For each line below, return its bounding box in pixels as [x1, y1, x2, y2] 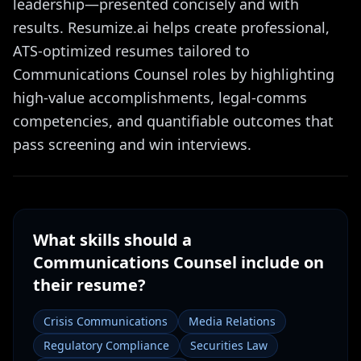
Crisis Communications [44, 313, 168, 329]
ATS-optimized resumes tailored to [13, 41, 250, 60]
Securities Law [190, 338, 268, 353]
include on [237, 251, 324, 273]
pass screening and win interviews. [13, 135, 251, 154]
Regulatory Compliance [44, 338, 169, 353]
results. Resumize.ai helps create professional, [13, 18, 330, 37]
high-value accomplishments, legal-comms [13, 88, 307, 107]
